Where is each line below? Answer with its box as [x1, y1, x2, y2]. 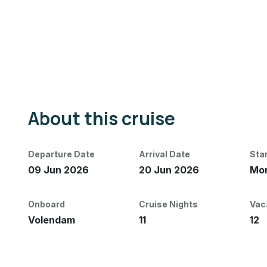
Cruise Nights [138, 198, 198, 209]
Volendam [28, 213, 75, 226]
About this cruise [28, 105, 175, 131]
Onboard [28, 198, 65, 209]
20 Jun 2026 [138, 163, 199, 176]
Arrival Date [138, 148, 190, 159]
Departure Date [28, 148, 95, 159]
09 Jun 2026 [28, 163, 89, 176]
